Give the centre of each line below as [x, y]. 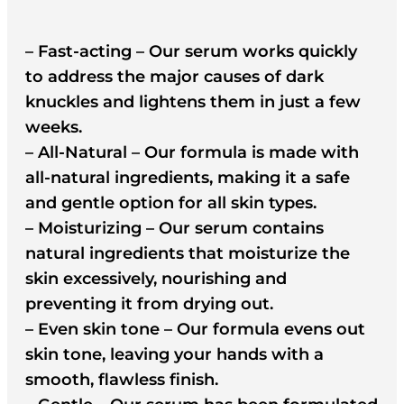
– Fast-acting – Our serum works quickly [191, 51]
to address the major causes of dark [174, 76]
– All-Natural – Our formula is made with [192, 152]
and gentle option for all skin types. [171, 202]
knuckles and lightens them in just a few [193, 101]
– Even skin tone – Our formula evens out [195, 329]
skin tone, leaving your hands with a [174, 354]
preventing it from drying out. [149, 303]
